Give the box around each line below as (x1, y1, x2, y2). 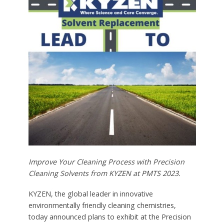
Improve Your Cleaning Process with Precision (28, 157, 184, 167)
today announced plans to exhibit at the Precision (28, 212, 191, 222)
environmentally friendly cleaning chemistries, (28, 200, 176, 210)
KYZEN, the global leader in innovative (28, 189, 153, 199)
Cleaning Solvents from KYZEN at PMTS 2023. (28, 168, 180, 178)
